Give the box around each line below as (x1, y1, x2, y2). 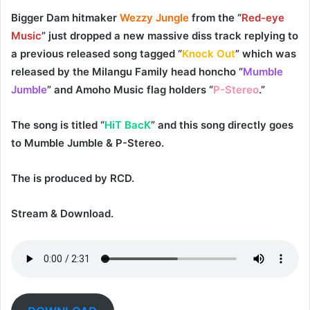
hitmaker (69, 10, 120, 24)
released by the (11, 64, 92, 78)
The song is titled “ (11, 118, 104, 131)
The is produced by (11, 171, 110, 185)
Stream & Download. (11, 206, 113, 220)
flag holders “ (144, 82, 213, 96)
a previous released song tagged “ (11, 46, 182, 60)
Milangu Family (92, 64, 168, 78)
